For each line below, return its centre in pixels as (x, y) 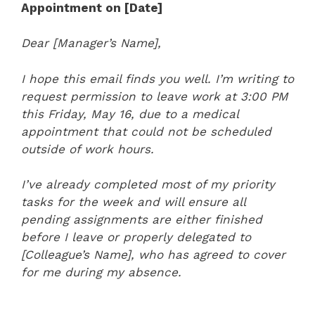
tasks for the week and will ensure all (133, 202)
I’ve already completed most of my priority (148, 184)
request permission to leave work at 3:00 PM (155, 96)
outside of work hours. (88, 149)
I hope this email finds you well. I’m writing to (157, 78)
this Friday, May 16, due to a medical (130, 114)
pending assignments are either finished (142, 219)
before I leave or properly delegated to (136, 237)
